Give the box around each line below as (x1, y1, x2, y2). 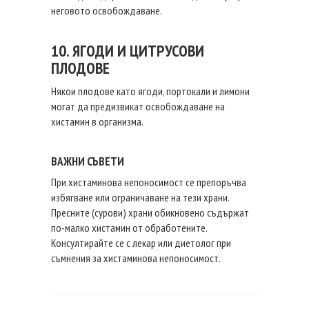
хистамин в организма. (51, 114, 143, 128)
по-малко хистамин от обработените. (51, 221, 208, 235)
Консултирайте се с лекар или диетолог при (51, 236, 231, 250)
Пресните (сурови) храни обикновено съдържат (51, 206, 249, 219)
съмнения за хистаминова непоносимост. (51, 251, 221, 265)
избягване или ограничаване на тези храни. (51, 190, 230, 204)
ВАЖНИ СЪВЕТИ (51, 154, 124, 169)
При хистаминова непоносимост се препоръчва (51, 175, 246, 189)
